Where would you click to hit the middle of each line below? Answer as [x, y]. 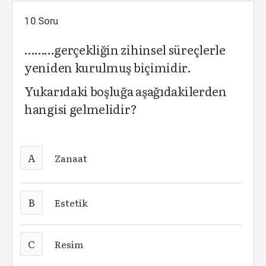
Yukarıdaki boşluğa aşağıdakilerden [126, 91]
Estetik [72, 202]
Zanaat [71, 158]
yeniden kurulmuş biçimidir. [108, 67]
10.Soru [42, 21]
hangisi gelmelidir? [81, 109]
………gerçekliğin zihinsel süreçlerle [125, 49]
